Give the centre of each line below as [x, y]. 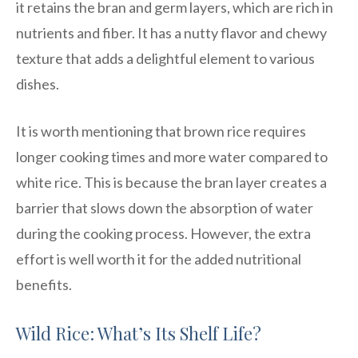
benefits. [44, 284]
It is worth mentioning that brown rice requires [161, 131]
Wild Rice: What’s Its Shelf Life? [139, 333]
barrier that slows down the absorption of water [165, 207]
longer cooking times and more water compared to [172, 156]
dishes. [38, 84]
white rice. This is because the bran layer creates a [171, 182]
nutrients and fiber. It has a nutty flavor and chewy [171, 32]
